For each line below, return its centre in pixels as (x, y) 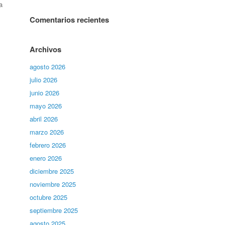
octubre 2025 (49, 197)
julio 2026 (44, 80)
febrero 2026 (48, 145)
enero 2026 (46, 158)
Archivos (46, 49)
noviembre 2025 (53, 184)
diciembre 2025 (52, 171)
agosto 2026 (48, 67)
